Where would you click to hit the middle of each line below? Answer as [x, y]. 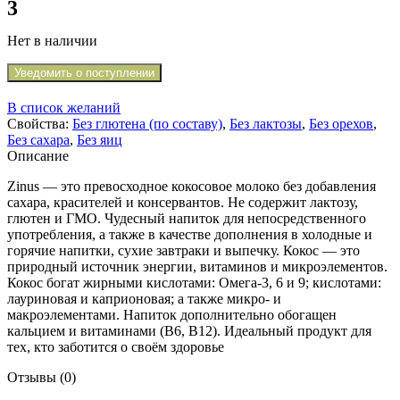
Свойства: [40, 124]
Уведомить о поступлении [84, 73]
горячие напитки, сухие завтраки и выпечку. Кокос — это [183, 250]
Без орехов [341, 124]
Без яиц [100, 140]
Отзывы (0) [42, 377]
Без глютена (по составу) [147, 124]
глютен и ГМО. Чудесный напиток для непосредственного [187, 218]
